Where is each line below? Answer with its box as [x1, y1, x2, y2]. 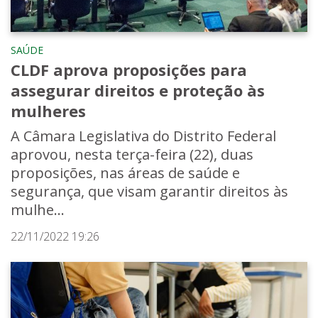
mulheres [11, 99, 86, 121]
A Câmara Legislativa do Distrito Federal [11, 126, 276, 146]
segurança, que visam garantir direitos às [11, 181, 288, 201]
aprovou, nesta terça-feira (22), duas [11, 144, 253, 164]
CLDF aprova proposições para [11, 58, 247, 80]
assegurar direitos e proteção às [11, 79, 265, 101]
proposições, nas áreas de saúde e [11, 163, 240, 182]
